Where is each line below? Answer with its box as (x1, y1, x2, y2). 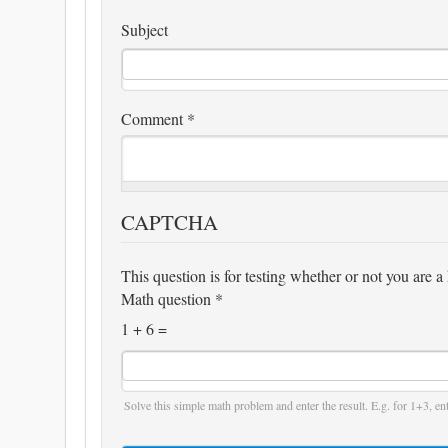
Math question (121, 288, 215, 310)
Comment (121, 107, 187, 129)
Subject (121, 18, 168, 40)
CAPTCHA (121, 208, 218, 237)
